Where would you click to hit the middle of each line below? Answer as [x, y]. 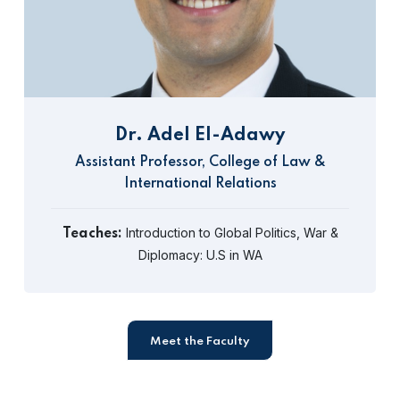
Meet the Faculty [200, 342]
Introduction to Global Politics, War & [230, 233]
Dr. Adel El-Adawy [200, 136]
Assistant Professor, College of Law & [200, 162]
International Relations [200, 184]
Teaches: [92, 234]
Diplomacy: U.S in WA [200, 255]
